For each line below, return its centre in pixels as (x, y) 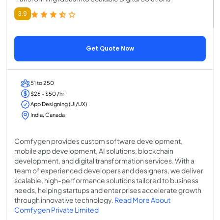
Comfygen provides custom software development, (98, 141)
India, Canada (48, 114)
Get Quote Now (110, 49)
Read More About (142, 200)
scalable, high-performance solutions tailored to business (106, 180)
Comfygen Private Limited (56, 209)
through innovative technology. (64, 200)
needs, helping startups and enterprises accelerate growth (108, 190)
